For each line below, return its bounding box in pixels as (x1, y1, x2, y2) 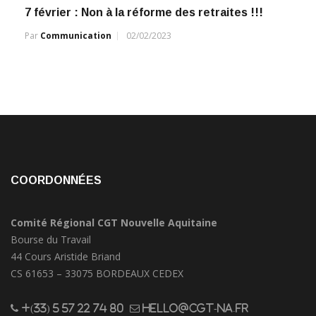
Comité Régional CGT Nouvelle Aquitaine (11, 215, 217, 229)
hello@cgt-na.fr (140, 303, 248, 313)
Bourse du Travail (11, 232, 91, 246)
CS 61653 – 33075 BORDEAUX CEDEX (11, 266, 183, 280)
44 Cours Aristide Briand (11, 249, 121, 263)
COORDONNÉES (11, 174, 102, 186)
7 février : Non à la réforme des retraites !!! (25, 6, 263, 18)
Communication (40, 29, 111, 42)
